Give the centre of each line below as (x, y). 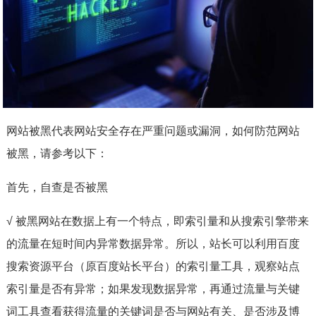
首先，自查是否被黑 (57, 187)
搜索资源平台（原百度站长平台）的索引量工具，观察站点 (153, 266)
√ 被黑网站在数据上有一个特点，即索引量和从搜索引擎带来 (157, 220)
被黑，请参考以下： (57, 153)
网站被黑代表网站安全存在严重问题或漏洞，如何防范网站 (153, 130)
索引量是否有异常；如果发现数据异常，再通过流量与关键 (153, 288)
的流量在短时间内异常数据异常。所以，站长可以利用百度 (153, 243)
